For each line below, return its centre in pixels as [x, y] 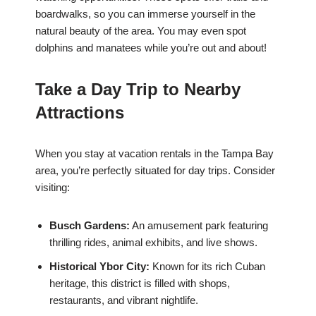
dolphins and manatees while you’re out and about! [151, 48]
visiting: [53, 188]
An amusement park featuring [199, 226]
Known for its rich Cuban [207, 267]
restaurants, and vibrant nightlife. [124, 300]
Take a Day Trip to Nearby [138, 90]
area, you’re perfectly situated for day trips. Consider [155, 171]
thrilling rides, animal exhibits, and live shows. [153, 243]
